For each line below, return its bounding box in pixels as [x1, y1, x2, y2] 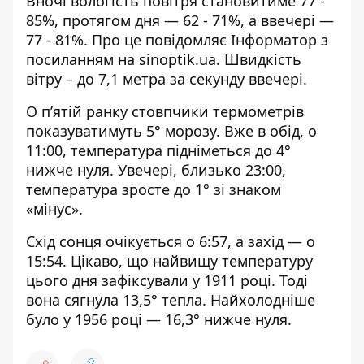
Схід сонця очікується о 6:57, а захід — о [26, 232, 315, 251]
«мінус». [26, 199, 83, 219]
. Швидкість [216, 50, 301, 69]
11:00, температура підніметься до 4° [26, 141, 291, 160]
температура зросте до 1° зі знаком [26, 180, 281, 199]
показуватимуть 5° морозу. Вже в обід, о [26, 121, 317, 141]
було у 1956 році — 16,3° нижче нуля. [26, 310, 292, 329]
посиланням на [26, 50, 139, 69]
